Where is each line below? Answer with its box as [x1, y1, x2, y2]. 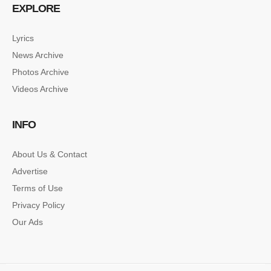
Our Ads [12, 217, 43, 227]
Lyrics [12, 33, 34, 43]
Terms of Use [12, 183, 63, 193]
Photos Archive [12, 67, 69, 77]
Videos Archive [12, 83, 68, 94]
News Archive [12, 50, 64, 60]
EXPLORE [12, 2, 60, 15]
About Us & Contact [12, 149, 87, 159]
